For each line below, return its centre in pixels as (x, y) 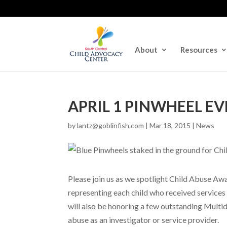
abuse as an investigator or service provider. (144, 220)
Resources (199, 49)
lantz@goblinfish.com (111, 125)
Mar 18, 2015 (170, 125)
